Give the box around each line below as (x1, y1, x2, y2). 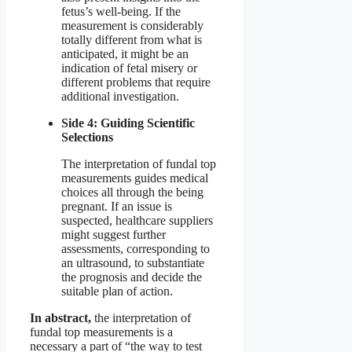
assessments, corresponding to (61, 242, 210, 256)
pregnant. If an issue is (61, 200, 172, 214)
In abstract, (30, 311, 91, 325)
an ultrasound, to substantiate (61, 256, 204, 270)
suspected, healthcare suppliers (61, 214, 213, 228)
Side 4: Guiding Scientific (61, 116, 195, 130)
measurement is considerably (61, 19, 203, 33)
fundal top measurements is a (30, 325, 173, 339)
